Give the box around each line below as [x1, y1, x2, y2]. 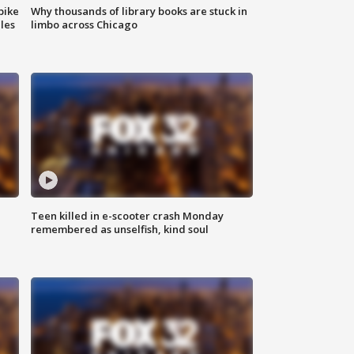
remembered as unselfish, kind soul [31, 222, 209, 237]
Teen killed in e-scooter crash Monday [31, 209, 224, 224]
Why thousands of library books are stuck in [31, 4, 248, 19]
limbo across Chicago [31, 17, 138, 32]
